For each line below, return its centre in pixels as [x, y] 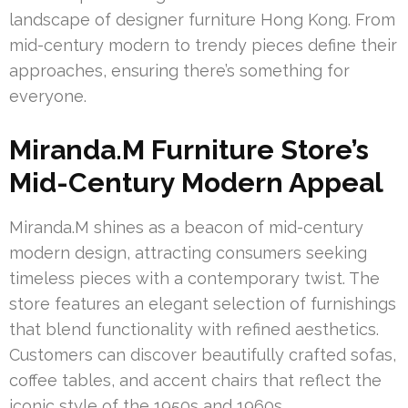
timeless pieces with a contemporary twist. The [194, 279]
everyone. [48, 97]
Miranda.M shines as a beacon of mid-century [186, 228]
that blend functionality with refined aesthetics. [194, 330]
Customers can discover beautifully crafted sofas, [203, 355]
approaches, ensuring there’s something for [179, 71]
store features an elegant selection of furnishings [203, 304]
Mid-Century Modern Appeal [196, 183]
